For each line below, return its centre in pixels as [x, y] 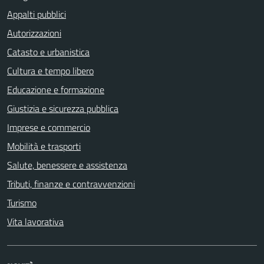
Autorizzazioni [34, 33]
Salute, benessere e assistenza [67, 165]
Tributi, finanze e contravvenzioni [71, 184]
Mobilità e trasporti [44, 146]
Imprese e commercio [49, 127]
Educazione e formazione [56, 89]
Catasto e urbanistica [48, 52]
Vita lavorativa [35, 221]
